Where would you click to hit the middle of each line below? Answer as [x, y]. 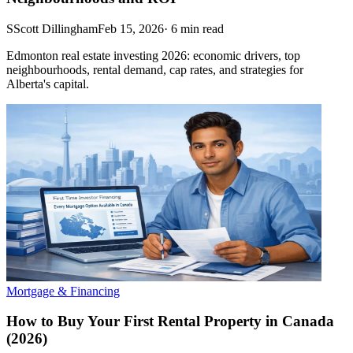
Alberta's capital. [48, 84]
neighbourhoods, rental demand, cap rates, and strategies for [155, 69]
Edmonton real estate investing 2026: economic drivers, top [153, 55]
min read [202, 28]
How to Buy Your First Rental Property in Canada [170, 321]
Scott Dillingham [56, 28]
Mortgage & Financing [63, 291]
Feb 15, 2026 [131, 28]
